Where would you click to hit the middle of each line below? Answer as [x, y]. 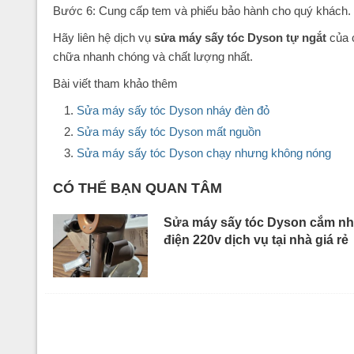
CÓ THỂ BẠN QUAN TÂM [137, 188]
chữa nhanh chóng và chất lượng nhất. [153, 57]
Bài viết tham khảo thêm [115, 84]
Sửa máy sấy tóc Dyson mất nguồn [169, 132]
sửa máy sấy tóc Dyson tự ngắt [242, 38]
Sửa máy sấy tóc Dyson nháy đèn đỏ [173, 111]
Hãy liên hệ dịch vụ [104, 38]
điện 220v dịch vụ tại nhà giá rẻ [256, 240]
